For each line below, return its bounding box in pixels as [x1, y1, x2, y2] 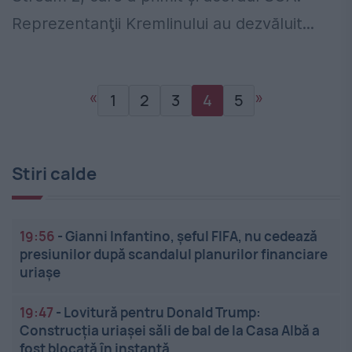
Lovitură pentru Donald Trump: [64, 303, 261, 322]
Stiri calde [12, 162, 97, 186]
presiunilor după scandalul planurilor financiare [20, 245, 328, 264]
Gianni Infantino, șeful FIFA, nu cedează [65, 227, 317, 246]
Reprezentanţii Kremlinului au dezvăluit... [12, 14, 314, 34]
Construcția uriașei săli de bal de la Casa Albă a [20, 321, 320, 340]
